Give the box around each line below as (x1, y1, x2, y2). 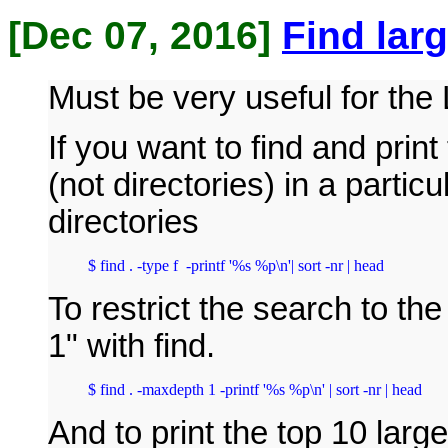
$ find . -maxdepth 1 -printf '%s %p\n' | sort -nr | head (88, 380, 422, 398)
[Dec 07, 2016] (8, 14, 282, 58)
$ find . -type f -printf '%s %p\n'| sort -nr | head (88, 256, 384, 274)
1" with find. (48, 327, 215, 364)
